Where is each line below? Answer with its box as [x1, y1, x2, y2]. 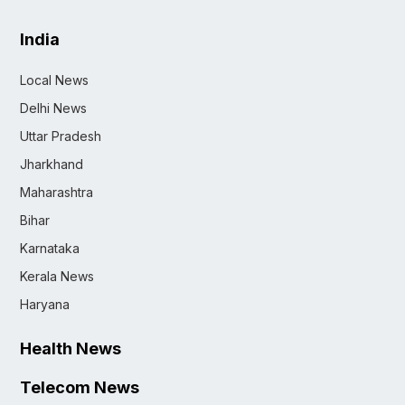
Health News [20, 338, 121, 358]
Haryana [20, 296, 70, 312]
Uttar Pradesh [20, 127, 101, 144]
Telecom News [20, 377, 139, 397]
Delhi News [20, 99, 87, 116]
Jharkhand [20, 155, 83, 172]
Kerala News [20, 268, 94, 284]
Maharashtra [20, 184, 93, 200]
